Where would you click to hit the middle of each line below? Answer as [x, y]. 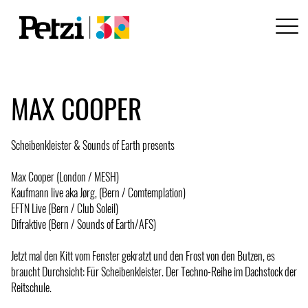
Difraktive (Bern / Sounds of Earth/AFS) [84, 224]
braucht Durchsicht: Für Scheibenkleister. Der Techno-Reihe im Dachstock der [154, 271]
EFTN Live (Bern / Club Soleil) [65, 208]
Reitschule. [31, 287]
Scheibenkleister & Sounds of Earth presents [93, 145]
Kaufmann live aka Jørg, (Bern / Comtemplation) [98, 192]
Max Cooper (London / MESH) [65, 176]
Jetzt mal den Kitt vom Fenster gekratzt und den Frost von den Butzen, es [143, 255]
